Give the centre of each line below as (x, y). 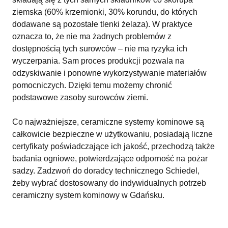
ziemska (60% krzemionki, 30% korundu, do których (105, 12)
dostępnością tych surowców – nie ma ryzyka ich (100, 49)
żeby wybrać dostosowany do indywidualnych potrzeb (109, 183)
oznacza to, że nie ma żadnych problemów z (92, 36)
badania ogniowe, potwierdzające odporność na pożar (110, 159)
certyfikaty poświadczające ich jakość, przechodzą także (113, 146)
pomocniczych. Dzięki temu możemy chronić (92, 85)
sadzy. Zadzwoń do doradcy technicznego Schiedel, (106, 171)
